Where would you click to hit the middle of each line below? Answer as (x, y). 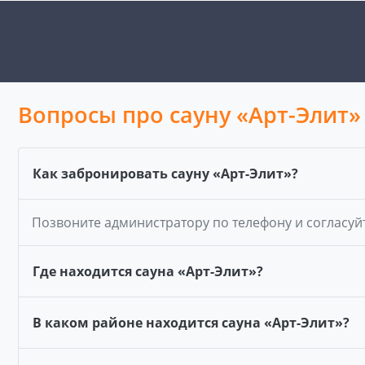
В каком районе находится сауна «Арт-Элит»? (191, 323)
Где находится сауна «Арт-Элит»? (148, 271)
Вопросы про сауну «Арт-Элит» (189, 114)
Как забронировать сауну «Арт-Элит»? (165, 174)
